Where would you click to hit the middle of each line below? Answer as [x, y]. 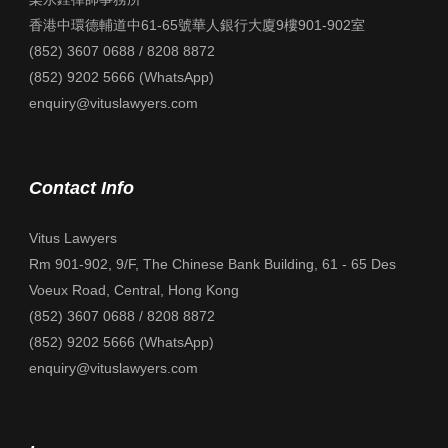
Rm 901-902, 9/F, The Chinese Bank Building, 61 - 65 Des [212, 264]
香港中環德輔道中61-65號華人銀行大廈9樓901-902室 [197, 25]
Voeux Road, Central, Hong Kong [134, 290]
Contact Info [81, 188]
